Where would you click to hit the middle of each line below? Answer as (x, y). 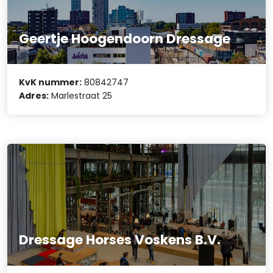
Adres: (34, 96)
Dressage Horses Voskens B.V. (120, 240)
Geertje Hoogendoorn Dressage (125, 38)
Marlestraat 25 (81, 96)
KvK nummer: (51, 83)
